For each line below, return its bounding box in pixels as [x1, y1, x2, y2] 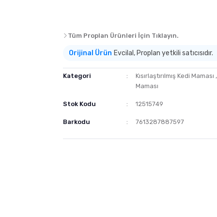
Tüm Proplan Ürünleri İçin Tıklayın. [68, 32, 179, 39]
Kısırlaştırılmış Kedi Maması [135, 72, 214, 79]
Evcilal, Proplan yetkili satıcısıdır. [114, 49, 213, 57]
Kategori [63, 72, 91, 79]
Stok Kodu [63, 100, 96, 108]
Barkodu [63, 118, 90, 125]
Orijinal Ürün [69, 49, 112, 57]
